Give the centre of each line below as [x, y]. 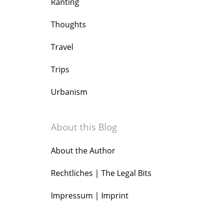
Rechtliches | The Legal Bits [101, 173]
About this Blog [84, 127]
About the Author [83, 151]
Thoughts [68, 24]
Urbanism [69, 92]
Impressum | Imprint [90, 196]
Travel [62, 47]
